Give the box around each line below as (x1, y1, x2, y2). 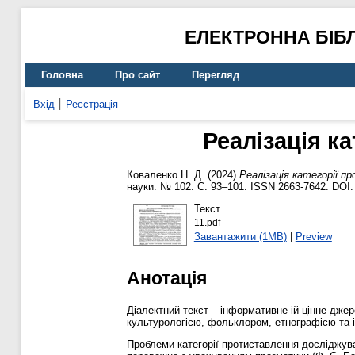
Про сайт (115, 69, 160, 82)
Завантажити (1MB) (193, 230, 287, 242)
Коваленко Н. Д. (127, 169, 204, 181)
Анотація (127, 267, 207, 288)
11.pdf (193, 217, 220, 227)
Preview (295, 230, 332, 242)
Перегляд (192, 69, 239, 82)
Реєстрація (66, 97, 118, 110)
